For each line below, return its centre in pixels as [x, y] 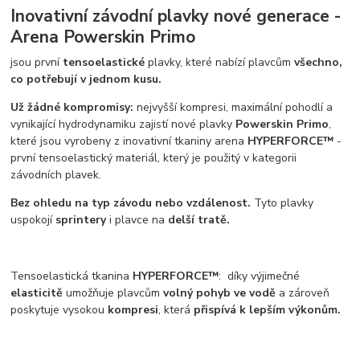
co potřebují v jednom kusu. [86, 80]
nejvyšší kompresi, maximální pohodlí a [233, 108]
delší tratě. [199, 220]
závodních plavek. [56, 175]
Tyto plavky [284, 203]
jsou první [37, 63]
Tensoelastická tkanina [72, 276]
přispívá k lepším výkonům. [268, 310]
